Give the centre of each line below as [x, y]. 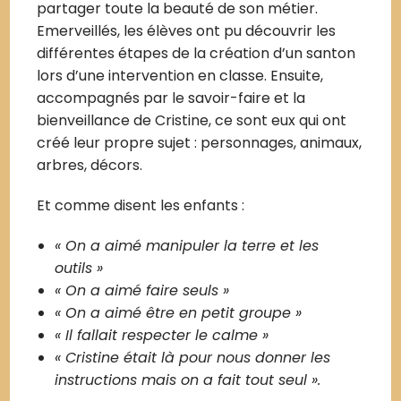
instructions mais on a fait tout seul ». [188, 380]
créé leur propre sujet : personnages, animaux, [200, 142]
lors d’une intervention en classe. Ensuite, [180, 75]
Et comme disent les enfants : [141, 205]
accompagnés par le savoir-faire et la [171, 98]
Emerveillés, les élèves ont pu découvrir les [187, 30]
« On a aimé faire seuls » [142, 290]
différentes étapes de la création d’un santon [196, 53]
